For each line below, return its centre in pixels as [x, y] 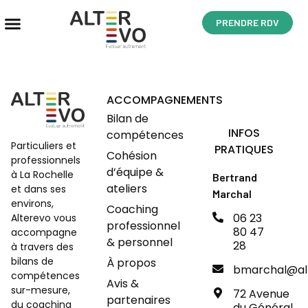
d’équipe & [135, 172]
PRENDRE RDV [247, 22]
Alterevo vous [44, 218]
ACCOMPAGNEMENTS [164, 100]
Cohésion [131, 155]
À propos [131, 263]
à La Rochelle [42, 175]
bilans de [32, 262]
